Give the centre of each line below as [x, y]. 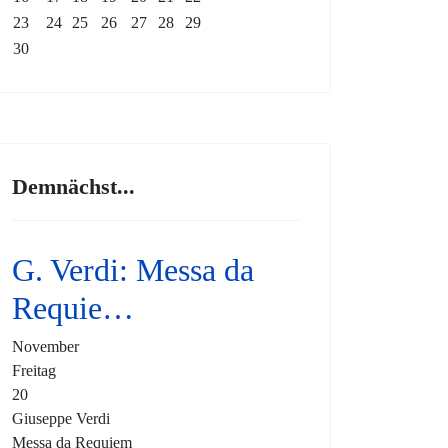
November [45, 346]
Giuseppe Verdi [61, 418]
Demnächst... [73, 186]
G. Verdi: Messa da [133, 270]
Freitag [34, 370]
